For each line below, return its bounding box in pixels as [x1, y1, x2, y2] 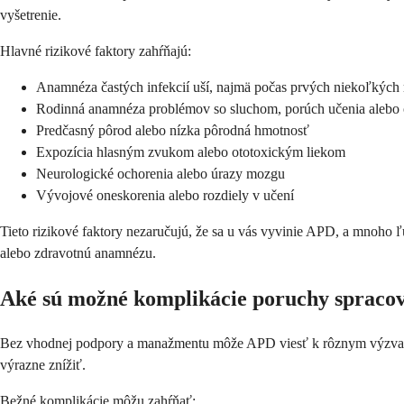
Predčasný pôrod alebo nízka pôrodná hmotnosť [36, 123, 309, 139]
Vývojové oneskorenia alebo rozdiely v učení [36, 188, 294, 204]
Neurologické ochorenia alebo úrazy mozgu [36, 166, 285, 182]
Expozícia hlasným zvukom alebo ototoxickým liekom [36, 144, 345, 161]
